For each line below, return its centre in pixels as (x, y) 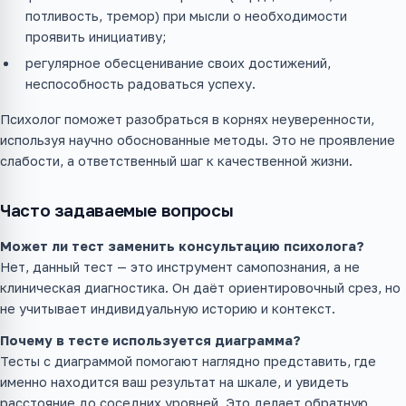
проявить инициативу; (96, 37)
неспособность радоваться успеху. (140, 84)
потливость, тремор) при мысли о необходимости (186, 16)
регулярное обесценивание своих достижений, (178, 63)
